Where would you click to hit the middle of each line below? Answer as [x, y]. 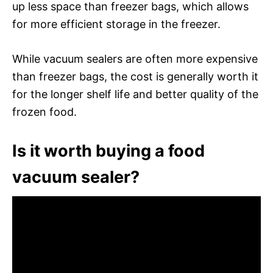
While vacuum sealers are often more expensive [135, 58]
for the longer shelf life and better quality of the [135, 94]
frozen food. [44, 112]
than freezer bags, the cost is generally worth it [135, 76]
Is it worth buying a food [108, 151]
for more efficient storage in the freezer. [116, 24]
